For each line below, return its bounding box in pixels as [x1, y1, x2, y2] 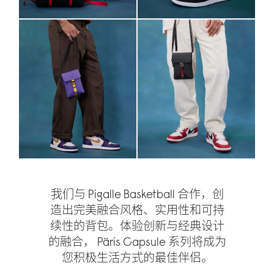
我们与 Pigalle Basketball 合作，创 [50, 187, 224, 202]
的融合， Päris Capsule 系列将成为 [48, 234, 226, 250]
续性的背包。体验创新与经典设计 [50, 218, 224, 234]
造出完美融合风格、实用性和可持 [50, 202, 224, 218]
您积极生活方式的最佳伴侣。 [61, 250, 213, 265]
